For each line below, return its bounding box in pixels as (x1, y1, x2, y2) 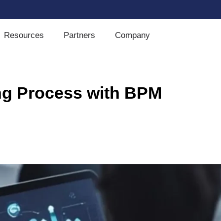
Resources (3, 31, 44, 40)
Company (114, 31, 150, 40)
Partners (63, 31, 95, 40)
